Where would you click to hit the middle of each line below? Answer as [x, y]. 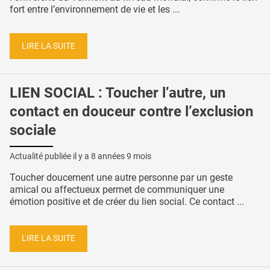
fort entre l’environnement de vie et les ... [95, 9]
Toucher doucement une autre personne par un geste [121, 178]
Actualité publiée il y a [50, 156]
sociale [33, 130]
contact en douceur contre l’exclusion [131, 112]
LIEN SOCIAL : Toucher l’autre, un [118, 93]
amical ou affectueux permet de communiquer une [117, 190]
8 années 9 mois [121, 156]
